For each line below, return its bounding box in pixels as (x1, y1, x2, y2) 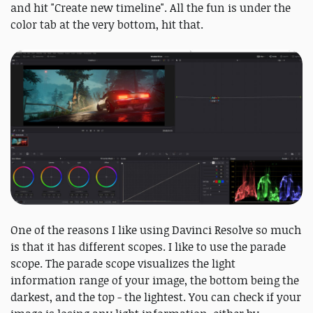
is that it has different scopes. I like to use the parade (10, 238, 286, 254)
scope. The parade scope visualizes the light (10, 255, 235, 271)
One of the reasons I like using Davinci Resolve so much (10, 221, 301, 238)
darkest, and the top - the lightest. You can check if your (10, 289, 301, 305)
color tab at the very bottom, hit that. (10, 16, 206, 32)
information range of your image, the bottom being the (10, 272, 299, 288)
